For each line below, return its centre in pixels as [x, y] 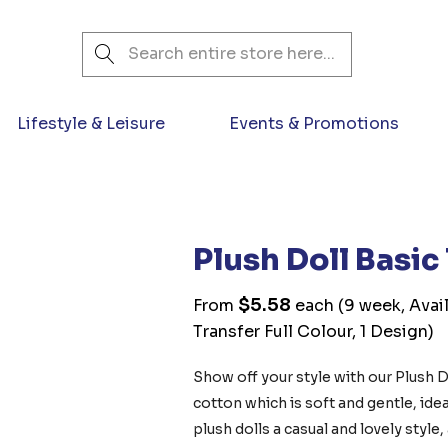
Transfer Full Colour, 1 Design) [314, 331]
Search [109, 44]
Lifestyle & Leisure [91, 123]
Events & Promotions [314, 123]
